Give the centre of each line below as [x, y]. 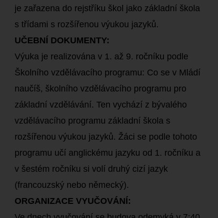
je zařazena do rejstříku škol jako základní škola [107, 8]
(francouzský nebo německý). [72, 185]
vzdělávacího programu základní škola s [92, 121]
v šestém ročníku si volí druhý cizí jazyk [91, 169]
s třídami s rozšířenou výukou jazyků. [87, 24]
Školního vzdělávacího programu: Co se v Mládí [108, 73]
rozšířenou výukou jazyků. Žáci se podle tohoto [106, 137]
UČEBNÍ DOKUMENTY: [62, 40]
